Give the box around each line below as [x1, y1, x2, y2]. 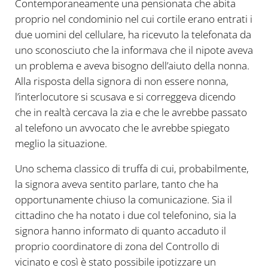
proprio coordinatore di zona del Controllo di [14, 239, 220, 254]
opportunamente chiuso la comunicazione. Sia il [14, 193, 232, 207]
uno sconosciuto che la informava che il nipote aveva [14, 43, 253, 57]
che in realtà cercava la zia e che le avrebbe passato [14, 105, 247, 120]
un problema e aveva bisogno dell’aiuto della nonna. [14, 59, 249, 73]
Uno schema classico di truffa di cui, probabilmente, [14, 162, 249, 176]
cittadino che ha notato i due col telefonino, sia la [14, 208, 236, 223]
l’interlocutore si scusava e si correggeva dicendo [14, 90, 236, 104]
